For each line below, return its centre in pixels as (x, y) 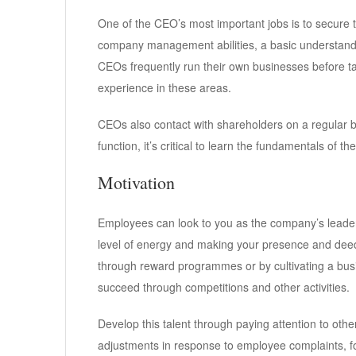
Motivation (136, 183)
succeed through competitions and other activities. (224, 287)
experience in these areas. (164, 88)
